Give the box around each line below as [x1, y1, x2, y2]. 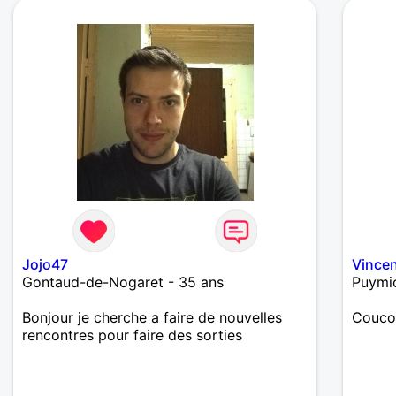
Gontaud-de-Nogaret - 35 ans [22, 273, 224, 292]
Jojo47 [22, 255, 68, 274]
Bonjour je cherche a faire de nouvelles [22, 308, 282, 327]
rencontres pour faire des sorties [22, 326, 242, 345]
